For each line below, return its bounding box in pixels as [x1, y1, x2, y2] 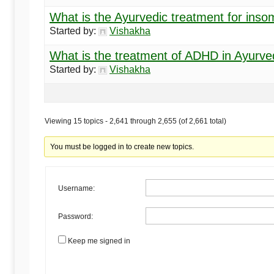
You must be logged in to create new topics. [50, 142, 194, 151]
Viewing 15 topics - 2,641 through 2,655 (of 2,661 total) [45, 116, 226, 125]
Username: [58, 184, 95, 193]
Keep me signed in [68, 236, 130, 245]
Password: [58, 212, 93, 221]
